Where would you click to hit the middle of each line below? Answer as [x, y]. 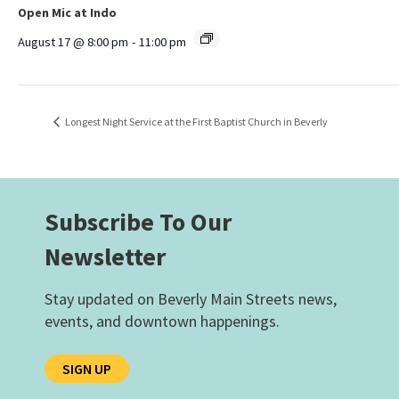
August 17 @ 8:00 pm [73, 41]
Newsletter [105, 257]
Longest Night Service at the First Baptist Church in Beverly [195, 121]
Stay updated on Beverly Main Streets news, [191, 299]
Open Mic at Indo [67, 12]
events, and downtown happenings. [162, 322]
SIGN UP [87, 369]
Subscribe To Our [138, 222]
